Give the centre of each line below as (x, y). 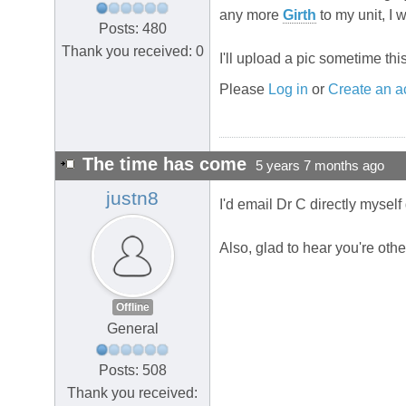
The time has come (164, 164)
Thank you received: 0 (132, 51)
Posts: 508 (132, 370)
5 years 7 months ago (320, 166)
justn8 (132, 199)
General (132, 329)
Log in (288, 90)
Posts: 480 (132, 28)
